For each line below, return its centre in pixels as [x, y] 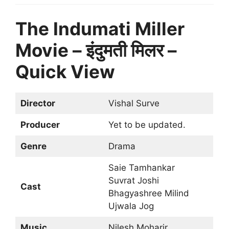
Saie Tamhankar [141, 167]
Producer [40, 124]
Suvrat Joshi [133, 180]
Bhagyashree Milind [148, 193]
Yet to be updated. [147, 124]
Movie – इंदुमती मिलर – [96, 50]
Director [38, 103]
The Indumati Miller [100, 28]
